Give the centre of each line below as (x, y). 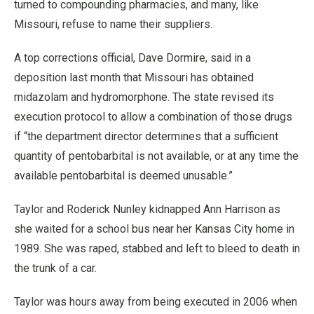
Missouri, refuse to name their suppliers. (113, 24)
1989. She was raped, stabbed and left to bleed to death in (157, 248)
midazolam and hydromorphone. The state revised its (144, 97)
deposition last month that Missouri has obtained (134, 77)
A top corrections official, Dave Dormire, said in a (132, 58)
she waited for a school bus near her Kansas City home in (154, 229)
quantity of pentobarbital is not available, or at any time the (156, 156)
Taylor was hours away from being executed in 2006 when (156, 302)
